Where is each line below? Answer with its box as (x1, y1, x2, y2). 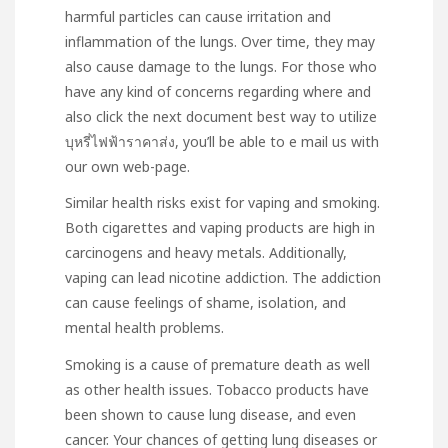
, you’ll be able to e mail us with (175, 132, 379, 152)
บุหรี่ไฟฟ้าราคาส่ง (65, 132, 175, 152)
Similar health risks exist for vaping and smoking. (65, 193, 380, 213)
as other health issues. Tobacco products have (65, 379, 369, 399)
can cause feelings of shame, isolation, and (65, 293, 346, 313)
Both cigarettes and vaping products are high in (65, 218, 375, 238)
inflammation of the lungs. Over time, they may (65, 32, 375, 52)
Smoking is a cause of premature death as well (65, 354, 370, 374)
